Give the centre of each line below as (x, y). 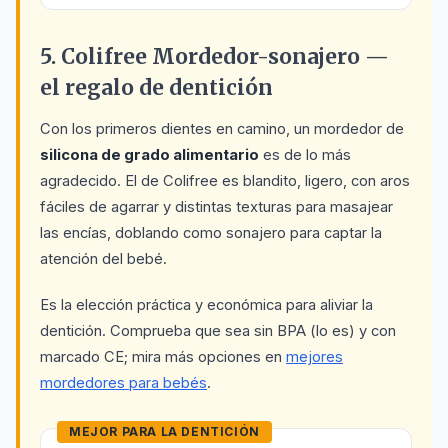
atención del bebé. (103, 259)
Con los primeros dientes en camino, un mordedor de (222, 129)
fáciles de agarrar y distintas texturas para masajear (216, 207)
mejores (314, 357)
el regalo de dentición (156, 88)
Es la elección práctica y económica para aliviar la (206, 305)
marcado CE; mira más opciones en (163, 357)
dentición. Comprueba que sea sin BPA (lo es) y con (218, 331)
